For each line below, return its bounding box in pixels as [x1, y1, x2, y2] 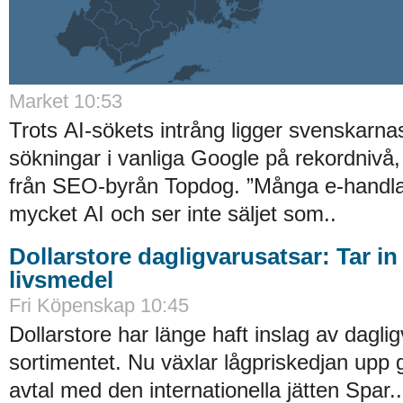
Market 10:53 [9, 89, 122, 112]
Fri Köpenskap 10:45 [9, 293, 189, 317]
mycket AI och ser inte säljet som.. [9, 201, 336, 226]
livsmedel [9, 265, 113, 293]
